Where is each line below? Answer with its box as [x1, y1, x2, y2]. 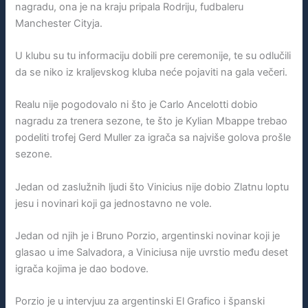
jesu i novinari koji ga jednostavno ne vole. [15, 197, 212, 210]
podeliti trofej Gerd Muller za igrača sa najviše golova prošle [15, 131, 291, 144]
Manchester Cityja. [15, 16, 103, 30]
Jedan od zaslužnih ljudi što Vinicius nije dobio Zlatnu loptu [15, 180, 289, 193]
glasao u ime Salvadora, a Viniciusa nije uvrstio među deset [15, 246, 289, 259]
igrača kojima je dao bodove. [15, 263, 149, 276]
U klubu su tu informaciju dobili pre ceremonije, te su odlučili [15, 49, 291, 63]
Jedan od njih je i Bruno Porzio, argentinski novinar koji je [15, 230, 280, 243]
